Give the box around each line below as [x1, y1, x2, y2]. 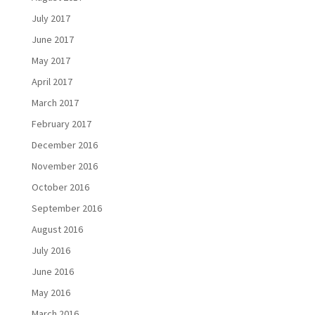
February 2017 [31, 117, 91, 130]
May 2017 [31, 54, 70, 67]
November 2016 [31, 160, 98, 172]
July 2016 [31, 244, 70, 257]
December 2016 [31, 139, 98, 151]
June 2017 [31, 33, 74, 46]
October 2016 [31, 181, 89, 193]
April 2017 [31, 75, 72, 88]
